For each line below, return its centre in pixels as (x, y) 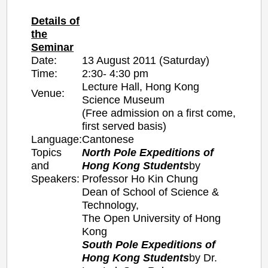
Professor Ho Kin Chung (140, 179)
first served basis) (124, 126)
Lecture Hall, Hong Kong (141, 86)
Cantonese (108, 139)
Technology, (111, 205)
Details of (56, 21)
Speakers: (56, 179)
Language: (57, 139)
